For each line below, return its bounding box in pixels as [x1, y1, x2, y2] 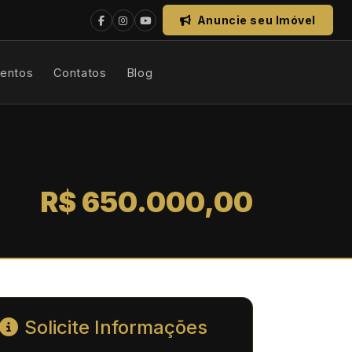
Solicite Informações [24, 316, 207, 339]
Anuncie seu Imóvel [194, 13, 316, 27]
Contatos [53, 65, 107, 79]
